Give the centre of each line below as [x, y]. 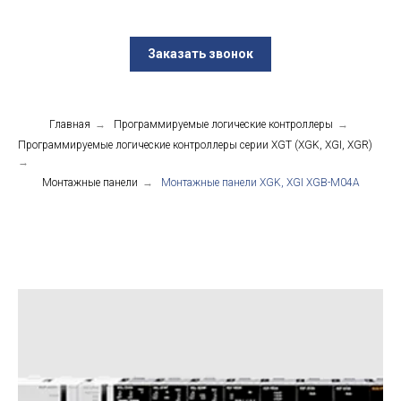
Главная [69, 125]
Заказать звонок [200, 54]
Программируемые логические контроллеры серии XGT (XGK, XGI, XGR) [195, 145]
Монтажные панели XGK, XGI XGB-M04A [260, 183]
